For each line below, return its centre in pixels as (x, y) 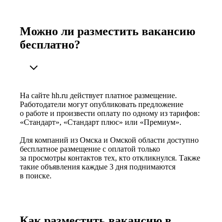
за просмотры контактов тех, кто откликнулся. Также (110, 158)
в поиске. (36, 175)
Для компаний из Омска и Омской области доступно (109, 140)
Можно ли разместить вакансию (108, 31)
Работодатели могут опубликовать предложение (102, 104)
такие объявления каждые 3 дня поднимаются (98, 166)
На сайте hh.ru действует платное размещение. (98, 95)
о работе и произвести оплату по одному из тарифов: (110, 113)
